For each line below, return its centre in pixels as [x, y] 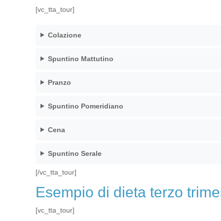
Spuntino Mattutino [80, 58]
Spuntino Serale [74, 153]
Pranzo [59, 82]
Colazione [64, 35]
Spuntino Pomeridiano [85, 106]
